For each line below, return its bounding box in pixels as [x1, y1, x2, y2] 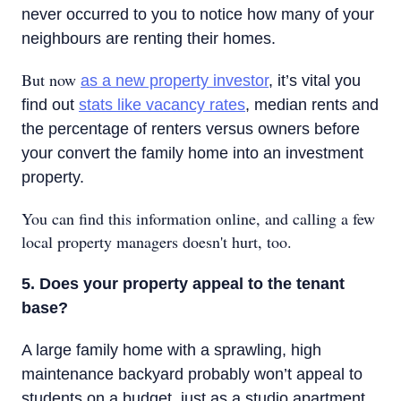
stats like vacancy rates [79, 96, 245, 114]
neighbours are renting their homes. [21, 30, 276, 47]
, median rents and [245, 96, 379, 114]
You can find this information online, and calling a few [21, 208, 375, 229]
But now [21, 69, 81, 90]
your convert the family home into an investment [21, 144, 363, 162]
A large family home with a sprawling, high [21, 341, 321, 359]
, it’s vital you [269, 72, 361, 90]
